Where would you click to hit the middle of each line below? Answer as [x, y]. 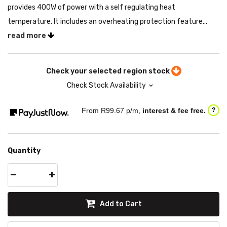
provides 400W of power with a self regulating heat [91, 8]
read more [28, 36]
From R [94, 111]
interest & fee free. [174, 111]
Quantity [24, 151]
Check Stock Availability [106, 86]
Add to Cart [121, 204]
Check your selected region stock [108, 71]
